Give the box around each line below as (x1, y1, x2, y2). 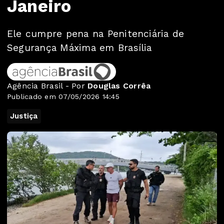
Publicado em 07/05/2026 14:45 (7, 92, 119, 100)
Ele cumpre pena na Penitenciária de (7, 28, 184, 39)
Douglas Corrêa (87, 81, 151, 90)
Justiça (10, 111, 38, 120)
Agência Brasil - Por (7, 81, 88, 90)
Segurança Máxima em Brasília (7, 42, 152, 53)
